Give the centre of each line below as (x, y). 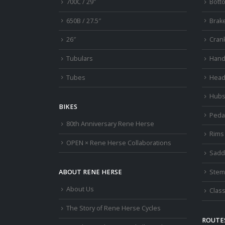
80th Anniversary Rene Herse (110, 124)
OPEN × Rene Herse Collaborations (119, 143)
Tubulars (80, 58)
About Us (80, 189)
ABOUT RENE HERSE (90, 172)
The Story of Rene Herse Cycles (114, 208)
